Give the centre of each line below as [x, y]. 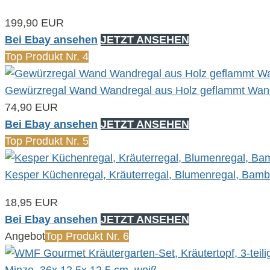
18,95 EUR [31, 202]
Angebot [25, 236]
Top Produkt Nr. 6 [87, 236]
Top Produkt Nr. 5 [47, 141]
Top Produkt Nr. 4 [47, 56]
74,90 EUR [31, 107]
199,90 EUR [34, 23]
